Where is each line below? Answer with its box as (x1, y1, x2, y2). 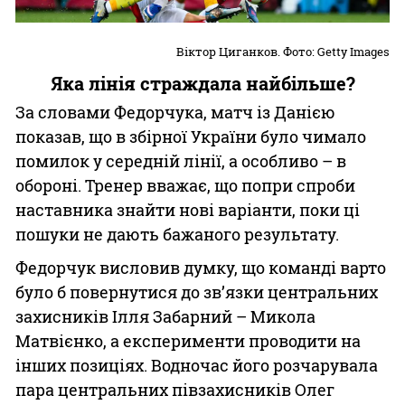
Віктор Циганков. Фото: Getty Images (176, 42, 390, 60)
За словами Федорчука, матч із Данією (15, 100, 335, 123)
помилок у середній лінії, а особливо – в (15, 149, 346, 172)
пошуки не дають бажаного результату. (15, 222, 339, 245)
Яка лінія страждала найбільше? (50, 71, 355, 95)
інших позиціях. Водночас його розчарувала (15, 353, 378, 376)
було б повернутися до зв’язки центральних (15, 280, 378, 303)
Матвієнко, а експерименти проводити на (15, 329, 361, 352)
